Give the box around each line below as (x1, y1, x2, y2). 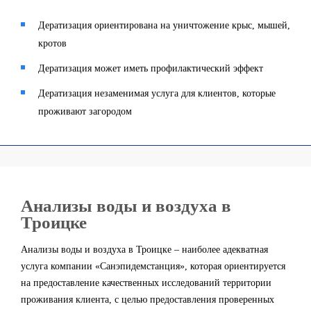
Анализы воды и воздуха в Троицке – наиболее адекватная (21, 244, 268, 255)
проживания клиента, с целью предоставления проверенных (21, 294, 274, 305)
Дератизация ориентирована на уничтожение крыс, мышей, (38, 20, 290, 31)
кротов (38, 38, 67, 49)
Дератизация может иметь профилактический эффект (38, 63, 263, 74)
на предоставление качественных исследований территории (21, 278, 271, 288)
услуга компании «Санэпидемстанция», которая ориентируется (21, 261, 285, 271)
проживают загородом (38, 106, 132, 117)
